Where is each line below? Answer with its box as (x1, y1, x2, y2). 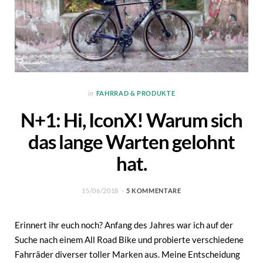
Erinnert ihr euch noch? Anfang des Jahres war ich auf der (15, 219, 233, 230)
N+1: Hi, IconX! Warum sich (21, 108, 242, 131)
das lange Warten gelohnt (28, 130, 235, 153)
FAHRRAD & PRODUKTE (96, 89, 176, 97)
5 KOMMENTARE (126, 186, 181, 194)
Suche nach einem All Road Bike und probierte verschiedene (15, 234, 244, 245)
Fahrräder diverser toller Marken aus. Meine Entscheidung (15, 248, 240, 259)
